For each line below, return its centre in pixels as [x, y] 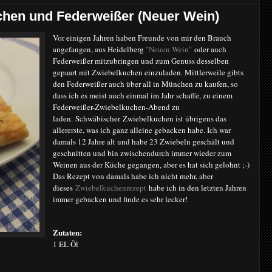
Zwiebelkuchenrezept [111, 188]
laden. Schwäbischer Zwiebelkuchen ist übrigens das [140, 118]
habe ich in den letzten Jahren [196, 188]
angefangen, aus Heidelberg [99, 49]
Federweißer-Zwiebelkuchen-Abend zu [116, 107]
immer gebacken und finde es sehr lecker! [120, 199]
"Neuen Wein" [169, 49]
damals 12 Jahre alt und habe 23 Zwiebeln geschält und [144, 141]
